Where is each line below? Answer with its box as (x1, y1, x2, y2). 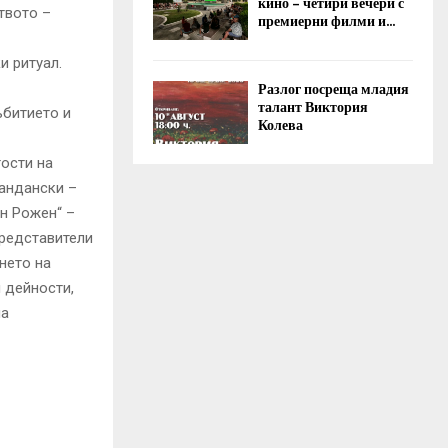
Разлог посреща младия (258, 77, 409, 101)
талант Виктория (258, 95, 368, 119)
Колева (258, 113, 303, 137)
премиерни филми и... (258, 9, 395, 33)
